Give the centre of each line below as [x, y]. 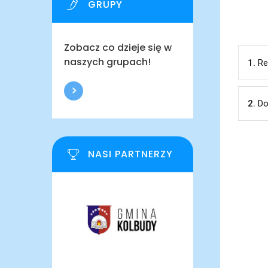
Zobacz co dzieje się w [118, 48]
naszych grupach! [107, 62]
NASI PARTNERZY [130, 154]
